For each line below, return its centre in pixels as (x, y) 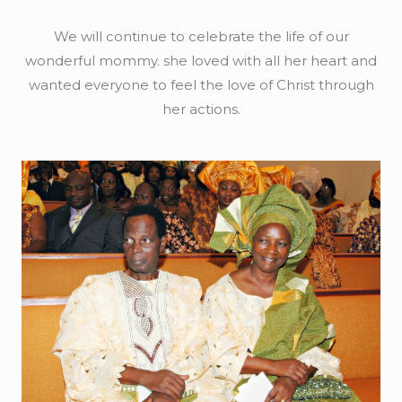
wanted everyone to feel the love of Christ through (201, 84)
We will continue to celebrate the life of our (201, 36)
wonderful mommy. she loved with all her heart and (201, 60)
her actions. (201, 109)
